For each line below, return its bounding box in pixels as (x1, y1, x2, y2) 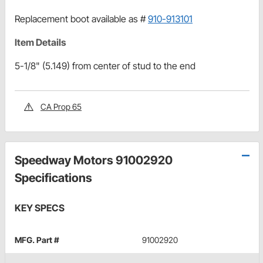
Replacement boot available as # (15, 13, 148, 25)
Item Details (15, 36, 66, 49)
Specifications (15, 171, 92, 186)
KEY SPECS (15, 202, 65, 214)
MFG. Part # (15, 235, 59, 245)
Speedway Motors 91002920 (15, 153, 173, 168)
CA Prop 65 (41, 102, 82, 112)
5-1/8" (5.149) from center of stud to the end (15, 60, 195, 72)
